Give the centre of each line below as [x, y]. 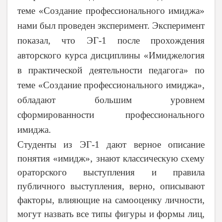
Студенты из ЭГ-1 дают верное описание [111, 145]
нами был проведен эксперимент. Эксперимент [111, 26]
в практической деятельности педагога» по [111, 70]
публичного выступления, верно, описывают [111, 186]
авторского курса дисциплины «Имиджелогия [111, 55]
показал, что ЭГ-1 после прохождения [111, 41]
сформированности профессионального [111, 115]
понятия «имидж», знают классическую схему [111, 159]
